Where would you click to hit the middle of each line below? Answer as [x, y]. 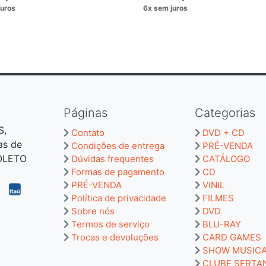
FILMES [218, 198]
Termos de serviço [110, 224]
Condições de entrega [118, 146]
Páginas [85, 113]
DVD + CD [224, 133]
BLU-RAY [222, 224]
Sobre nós [93, 211]
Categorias [225, 113]
